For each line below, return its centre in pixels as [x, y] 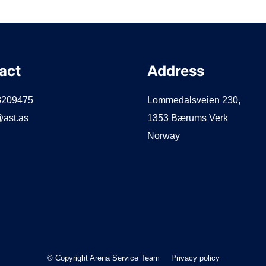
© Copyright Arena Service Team [104, 258]
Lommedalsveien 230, [194, 100]
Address [175, 71]
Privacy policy [195, 258]
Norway [163, 136]
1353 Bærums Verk [187, 118]
